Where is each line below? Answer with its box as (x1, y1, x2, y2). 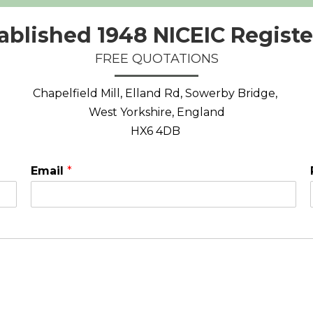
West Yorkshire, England (88, 105, 225, 119)
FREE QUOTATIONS (94, 50, 219, 66)
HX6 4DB (130, 124, 183, 138)
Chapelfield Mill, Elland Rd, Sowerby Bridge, (33, 86, 280, 100)
